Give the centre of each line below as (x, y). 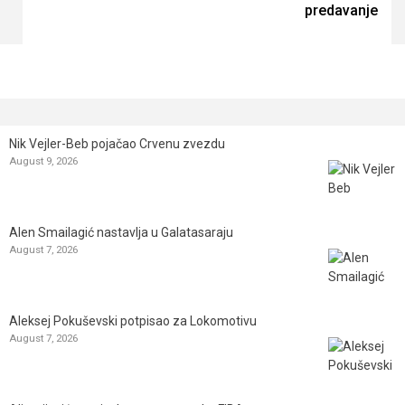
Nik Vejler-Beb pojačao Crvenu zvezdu (117, 143)
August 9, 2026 (43, 160)
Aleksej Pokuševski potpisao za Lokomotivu (133, 320)
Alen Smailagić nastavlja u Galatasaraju (121, 232)
